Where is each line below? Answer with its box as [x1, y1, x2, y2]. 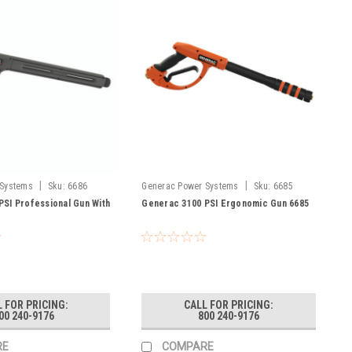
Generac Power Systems [141, 181, 239, 192]
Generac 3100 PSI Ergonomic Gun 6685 [141, 198, 310, 210]
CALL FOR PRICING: [184, 299, 274, 312]
